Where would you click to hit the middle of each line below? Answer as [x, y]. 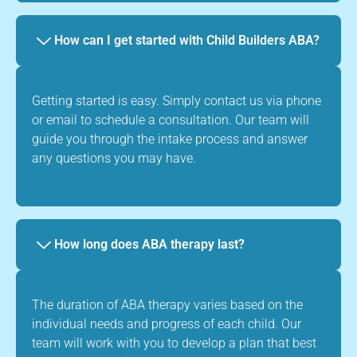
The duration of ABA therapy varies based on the [167, 305]
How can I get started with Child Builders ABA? [187, 40]
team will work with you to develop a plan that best [174, 343]
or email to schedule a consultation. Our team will [171, 120]
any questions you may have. [114, 158]
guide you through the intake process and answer [170, 139]
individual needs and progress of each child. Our [167, 324]
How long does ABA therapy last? [149, 244]
